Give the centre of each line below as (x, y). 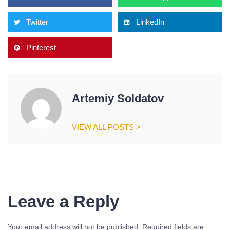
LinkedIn (150, 22)
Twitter (37, 22)
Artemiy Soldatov (118, 98)
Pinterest (41, 47)
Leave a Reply (63, 202)
